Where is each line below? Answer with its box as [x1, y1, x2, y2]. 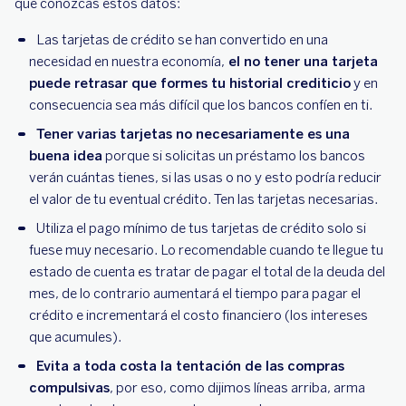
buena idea [29, 148, 102, 164]
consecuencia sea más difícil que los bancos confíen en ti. [29, 97, 375, 113]
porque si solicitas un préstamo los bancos [102, 148, 365, 164]
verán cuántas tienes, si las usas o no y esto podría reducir [29, 169, 382, 186]
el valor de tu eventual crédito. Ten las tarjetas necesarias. [29, 191, 381, 208]
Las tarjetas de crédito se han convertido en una [36, 32, 328, 48]
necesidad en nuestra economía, [29, 53, 225, 70]
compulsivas [29, 380, 110, 396]
